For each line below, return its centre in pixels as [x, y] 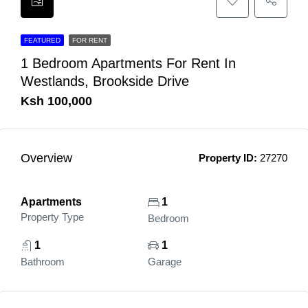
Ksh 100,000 [56, 101]
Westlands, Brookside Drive [105, 81]
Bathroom [43, 262]
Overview [46, 158]
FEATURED [42, 40]
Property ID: [228, 158]
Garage [164, 262]
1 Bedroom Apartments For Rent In [128, 63]
